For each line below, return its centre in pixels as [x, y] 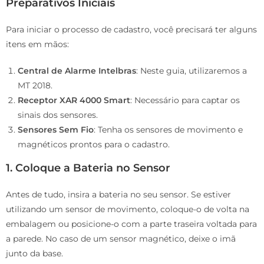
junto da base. [34, 253]
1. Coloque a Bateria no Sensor [88, 168]
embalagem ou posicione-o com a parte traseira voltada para [131, 224]
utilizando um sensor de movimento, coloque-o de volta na [128, 209]
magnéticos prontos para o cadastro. [94, 144]
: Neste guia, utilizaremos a [192, 70]
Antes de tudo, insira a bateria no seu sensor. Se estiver [118, 194]
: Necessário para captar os [185, 100]
